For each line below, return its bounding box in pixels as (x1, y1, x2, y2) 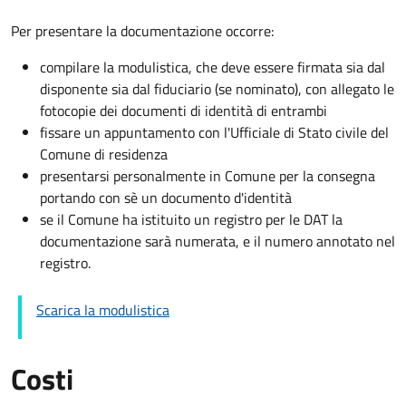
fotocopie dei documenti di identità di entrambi (40, 99, 327, 121)
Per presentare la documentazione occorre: (11, 19, 274, 42)
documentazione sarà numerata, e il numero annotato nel (40, 229, 395, 252)
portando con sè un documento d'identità (40, 186, 292, 208)
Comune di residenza (40, 142, 168, 165)
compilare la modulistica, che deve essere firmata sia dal (40, 55, 385, 78)
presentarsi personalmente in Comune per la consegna (40, 164, 375, 187)
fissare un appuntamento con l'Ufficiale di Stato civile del (40, 121, 389, 143)
